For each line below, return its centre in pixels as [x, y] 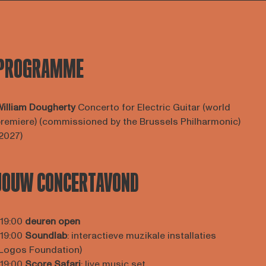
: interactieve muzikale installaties [141, 236]
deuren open [52, 221]
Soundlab [46, 236]
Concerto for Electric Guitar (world [153, 107]
